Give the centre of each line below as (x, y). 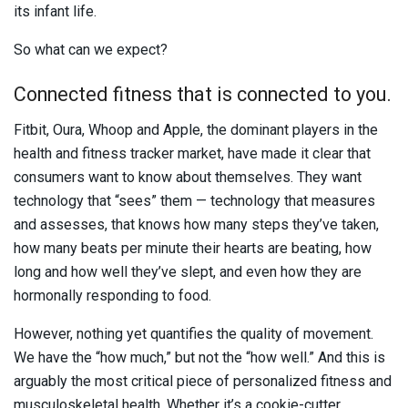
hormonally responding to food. (116, 296)
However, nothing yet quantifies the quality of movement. (194, 334)
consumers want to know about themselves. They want (188, 178)
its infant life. (55, 11)
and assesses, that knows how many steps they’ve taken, (196, 225)
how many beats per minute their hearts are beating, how (193, 249)
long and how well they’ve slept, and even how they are (188, 272)
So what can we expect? (91, 49)
